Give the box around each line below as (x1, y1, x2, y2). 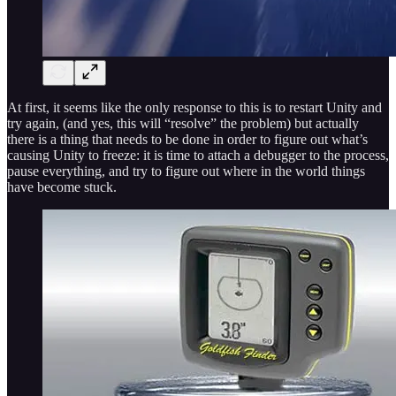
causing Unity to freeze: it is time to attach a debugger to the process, (7, 148, 389, 164)
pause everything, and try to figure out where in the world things (7, 164, 365, 179)
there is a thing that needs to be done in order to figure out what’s (7, 132, 368, 148)
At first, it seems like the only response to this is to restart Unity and (7, 100, 382, 116)
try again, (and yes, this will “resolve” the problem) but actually (7, 116, 359, 132)
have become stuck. (7, 179, 117, 195)
